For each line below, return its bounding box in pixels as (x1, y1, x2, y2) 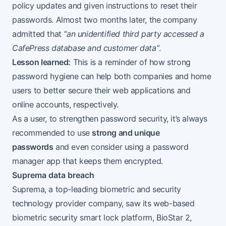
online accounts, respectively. (12, 99, 119, 110)
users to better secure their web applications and (12, 85, 191, 96)
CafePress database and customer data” (12, 43, 159, 53)
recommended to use (12, 128, 92, 138)
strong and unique (92, 128, 160, 138)
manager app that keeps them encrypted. (12, 156, 163, 166)
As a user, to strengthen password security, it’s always (12, 114, 208, 124)
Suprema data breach (12, 170, 94, 181)
